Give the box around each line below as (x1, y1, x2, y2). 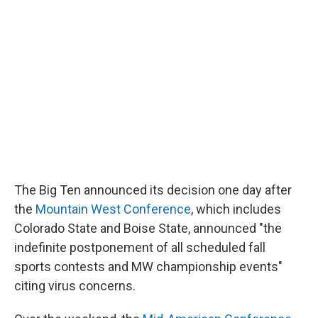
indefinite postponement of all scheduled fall (14, 239, 265, 255)
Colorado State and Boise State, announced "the (14, 220, 282, 236)
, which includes (191, 201, 281, 216)
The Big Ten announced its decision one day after (14, 182, 292, 197)
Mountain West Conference (35, 201, 191, 216)
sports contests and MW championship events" (14, 258, 283, 274)
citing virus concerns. (14, 278, 136, 293)
